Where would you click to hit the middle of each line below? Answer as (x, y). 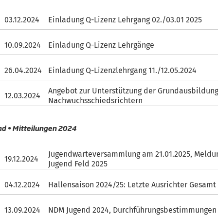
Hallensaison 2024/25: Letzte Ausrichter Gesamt (132, 184)
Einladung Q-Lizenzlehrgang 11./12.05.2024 (123, 70)
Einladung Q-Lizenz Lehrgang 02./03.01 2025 (125, 19)
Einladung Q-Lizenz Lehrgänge (101, 45)
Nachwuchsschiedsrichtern (96, 100)
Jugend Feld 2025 (78, 164)
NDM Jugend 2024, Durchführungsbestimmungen (133, 210)
